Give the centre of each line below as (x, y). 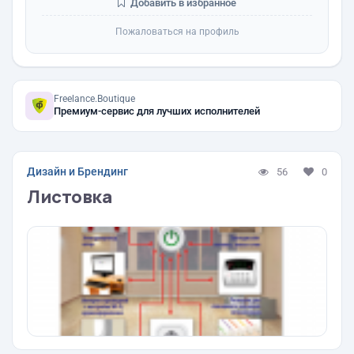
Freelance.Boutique (94, 99)
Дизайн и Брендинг (77, 171)
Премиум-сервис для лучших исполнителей (157, 111)
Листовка (70, 197)
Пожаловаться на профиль (177, 32)
